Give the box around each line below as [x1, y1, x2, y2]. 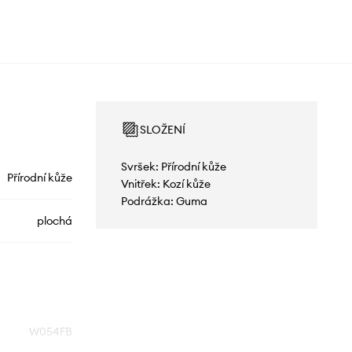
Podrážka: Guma [120, 194, 207, 209]
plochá [36, 214, 72, 229]
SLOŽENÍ [139, 123, 185, 137]
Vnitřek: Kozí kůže [120, 177, 211, 192]
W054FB [28, 324, 72, 339]
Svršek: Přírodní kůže [120, 159, 226, 174]
